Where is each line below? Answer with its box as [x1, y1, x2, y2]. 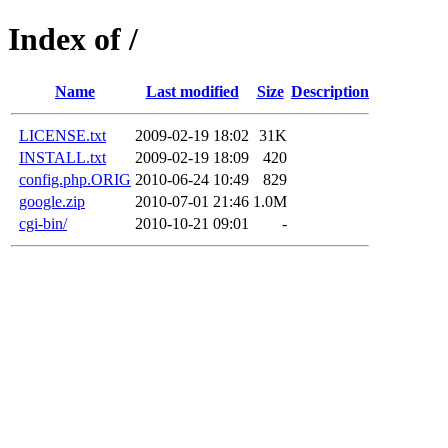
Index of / [8, 21, 138, 58]
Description [291, 82, 369, 100]
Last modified [145, 82, 239, 100]
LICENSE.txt [19, 126, 106, 144]
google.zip [19, 192, 85, 210]
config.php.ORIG [19, 170, 131, 188]
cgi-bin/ [19, 214, 67, 232]
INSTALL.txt [19, 148, 106, 166]
